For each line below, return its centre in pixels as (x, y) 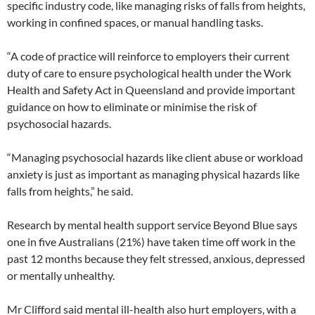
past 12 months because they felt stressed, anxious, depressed (156, 258)
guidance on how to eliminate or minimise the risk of (132, 107)
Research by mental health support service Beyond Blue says (152, 225)
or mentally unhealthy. (61, 275)
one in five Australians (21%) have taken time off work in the (151, 242)
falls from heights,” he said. (70, 191)
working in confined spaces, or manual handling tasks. (135, 22)
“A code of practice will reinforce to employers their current (148, 56)
